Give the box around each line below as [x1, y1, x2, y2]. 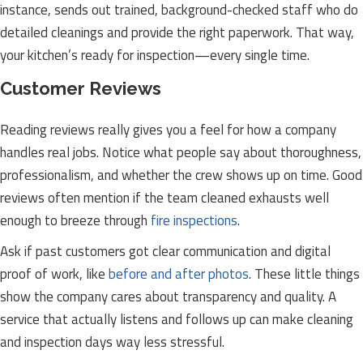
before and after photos [109, 263, 249, 284]
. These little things [249, 263, 360, 284]
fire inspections [151, 210, 237, 231]
